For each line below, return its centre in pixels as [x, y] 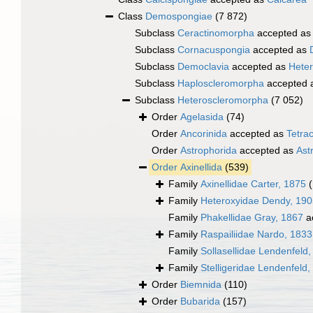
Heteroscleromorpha [223, 100]
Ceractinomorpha [216, 33]
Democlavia [203, 67]
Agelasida [202, 117]
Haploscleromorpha [221, 83]
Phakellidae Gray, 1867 [252, 218]
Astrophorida [209, 151]
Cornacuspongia [214, 50]
